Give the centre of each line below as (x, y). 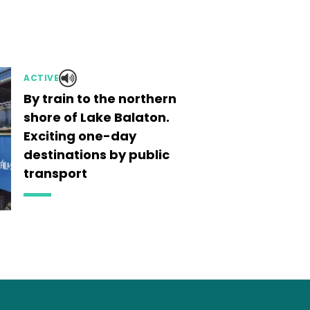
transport (55, 173)
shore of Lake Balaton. (97, 117)
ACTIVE (41, 78)
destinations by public (97, 155)
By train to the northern (100, 99)
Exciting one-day (80, 136)
